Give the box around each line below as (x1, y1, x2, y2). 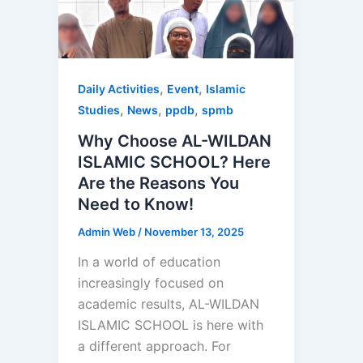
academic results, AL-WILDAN (78, 296, 259, 313)
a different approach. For (78, 338, 231, 355)
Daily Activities (78, 81, 160, 96)
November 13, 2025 (144, 224, 244, 238)
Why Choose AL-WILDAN (78, 130, 271, 151)
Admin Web (78, 224, 138, 238)
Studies (78, 102, 120, 117)
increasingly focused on (78, 275, 224, 292)
